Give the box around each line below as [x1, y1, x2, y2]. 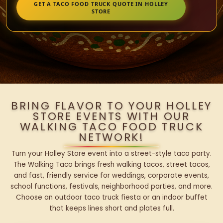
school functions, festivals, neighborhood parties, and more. [10, 182, 213, 192]
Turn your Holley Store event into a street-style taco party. [11, 149, 212, 159]
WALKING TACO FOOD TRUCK [19, 119, 204, 135]
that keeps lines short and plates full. [49, 204, 174, 214]
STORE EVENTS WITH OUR [33, 109, 190, 124]
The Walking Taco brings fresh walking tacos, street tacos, [13, 160, 210, 170]
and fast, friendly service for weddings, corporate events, [14, 171, 209, 181]
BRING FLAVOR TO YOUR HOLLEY [11, 98, 212, 114]
